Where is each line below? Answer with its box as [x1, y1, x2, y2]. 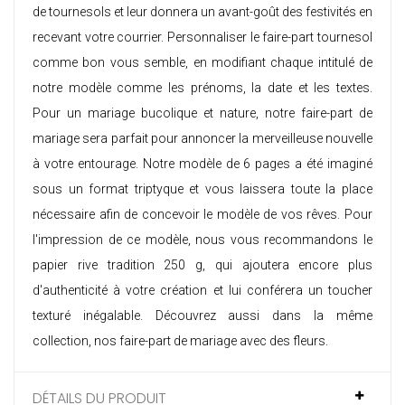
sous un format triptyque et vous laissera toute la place [33, 182, 372, 197]
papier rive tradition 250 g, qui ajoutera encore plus [33, 258, 372, 273]
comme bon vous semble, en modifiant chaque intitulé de [33, 55, 372, 71]
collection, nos [33, 334, 119, 349]
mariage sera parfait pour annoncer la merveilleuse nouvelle [33, 131, 372, 146]
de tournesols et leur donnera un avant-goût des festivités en [33, 5, 372, 20]
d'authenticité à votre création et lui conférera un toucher [33, 283, 372, 298]
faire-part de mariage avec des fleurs [119, 334, 325, 349]
